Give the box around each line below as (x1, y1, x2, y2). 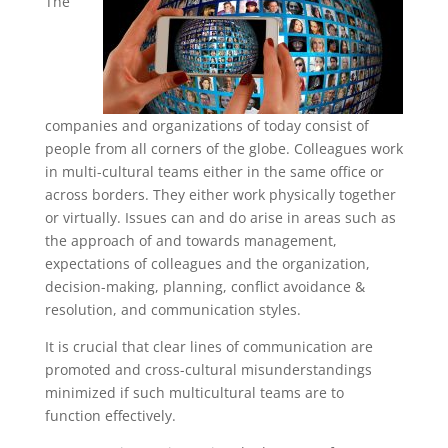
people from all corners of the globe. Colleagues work (44, 139, 403, 158)
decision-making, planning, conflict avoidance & (44, 277, 365, 296)
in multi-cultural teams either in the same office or (44, 162, 384, 181)
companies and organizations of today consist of (44, 116, 369, 135)
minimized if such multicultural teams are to (44, 383, 344, 402)
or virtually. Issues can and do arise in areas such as (44, 208, 396, 227)
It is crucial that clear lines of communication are (44, 337, 373, 356)
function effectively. (44, 406, 176, 425)
